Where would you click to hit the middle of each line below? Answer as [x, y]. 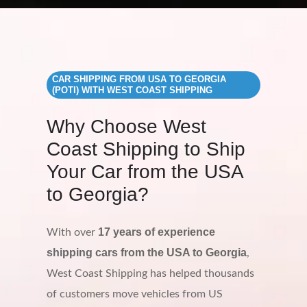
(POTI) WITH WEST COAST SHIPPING [132, 90]
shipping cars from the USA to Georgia [147, 252]
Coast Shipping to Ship [146, 149]
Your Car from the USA [145, 171]
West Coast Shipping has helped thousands [150, 273]
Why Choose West [126, 126]
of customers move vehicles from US [135, 294]
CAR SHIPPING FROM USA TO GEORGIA [139, 79]
